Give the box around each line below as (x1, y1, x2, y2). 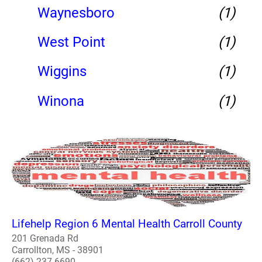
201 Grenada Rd (12, 233, 78, 244)
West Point (37, 34, 105, 51)
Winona (37, 92, 84, 109)
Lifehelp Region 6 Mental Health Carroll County (12, 217, 242, 231)
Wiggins (37, 63, 87, 80)
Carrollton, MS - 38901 (12, 244, 104, 256)
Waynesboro (37, 4, 115, 21)
